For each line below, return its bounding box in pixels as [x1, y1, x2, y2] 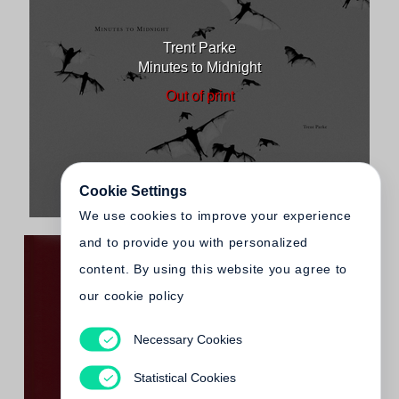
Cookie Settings [79, 183, 187, 199]
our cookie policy [79, 289, 184, 303]
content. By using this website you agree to [79, 262, 348, 276]
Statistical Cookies [133, 370, 236, 385]
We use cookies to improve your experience [79, 208, 352, 223]
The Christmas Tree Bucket [113, 367, 286, 382]
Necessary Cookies [133, 331, 242, 346]
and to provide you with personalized [79, 235, 309, 249]
